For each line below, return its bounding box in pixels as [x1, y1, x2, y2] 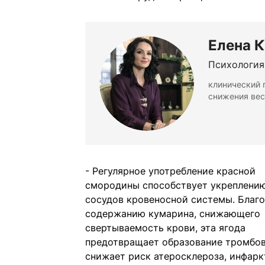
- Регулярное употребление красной [85, 165, 256, 177]
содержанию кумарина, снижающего [85, 208, 260, 220]
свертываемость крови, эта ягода [85, 222, 245, 234]
